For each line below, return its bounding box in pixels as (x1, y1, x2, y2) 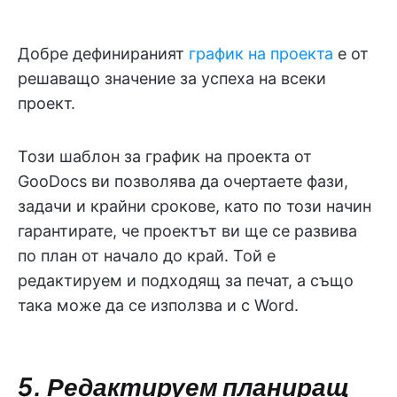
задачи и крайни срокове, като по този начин (18, 196, 371, 215)
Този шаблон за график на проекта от (18, 146, 312, 166)
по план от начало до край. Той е (18, 245, 276, 265)
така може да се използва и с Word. (18, 295, 299, 315)
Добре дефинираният (18, 43, 189, 63)
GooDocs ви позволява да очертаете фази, (18, 171, 348, 191)
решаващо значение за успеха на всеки (18, 68, 326, 88)
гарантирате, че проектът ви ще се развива (18, 221, 357, 240)
